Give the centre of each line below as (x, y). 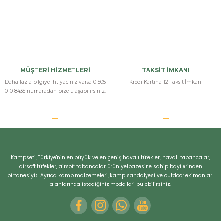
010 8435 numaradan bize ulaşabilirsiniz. (55, 91)
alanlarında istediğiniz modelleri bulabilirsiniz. (110, 184)
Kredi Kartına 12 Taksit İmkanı (166, 82)
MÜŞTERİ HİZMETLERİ (55, 70)
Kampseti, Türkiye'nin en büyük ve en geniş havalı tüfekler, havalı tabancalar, (110, 157)
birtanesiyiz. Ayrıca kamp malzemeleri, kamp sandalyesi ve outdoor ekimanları (110, 175)
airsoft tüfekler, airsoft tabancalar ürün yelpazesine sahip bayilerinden (110, 166)
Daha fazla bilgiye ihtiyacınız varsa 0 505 (55, 82)
